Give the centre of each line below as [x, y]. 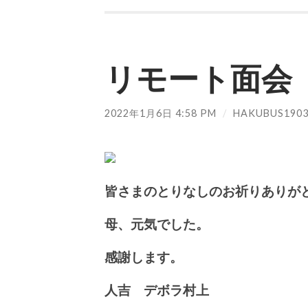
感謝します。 [144, 256]
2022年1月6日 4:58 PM [161, 113]
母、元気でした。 [157, 223]
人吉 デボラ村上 [157, 289]
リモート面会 [198, 79]
